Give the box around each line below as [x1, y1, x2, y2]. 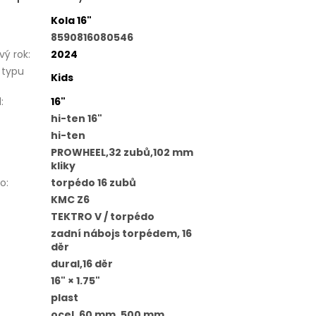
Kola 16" [50, 13, 92, 28]
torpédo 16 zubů [50, 176, 136, 190]
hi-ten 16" [50, 111, 102, 126]
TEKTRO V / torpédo [50, 209, 154, 224]
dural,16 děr [50, 257, 113, 272]
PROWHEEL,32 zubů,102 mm [50, 145, 193, 160]
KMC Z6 [50, 193, 90, 207]
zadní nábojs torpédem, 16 [50, 226, 192, 241]
